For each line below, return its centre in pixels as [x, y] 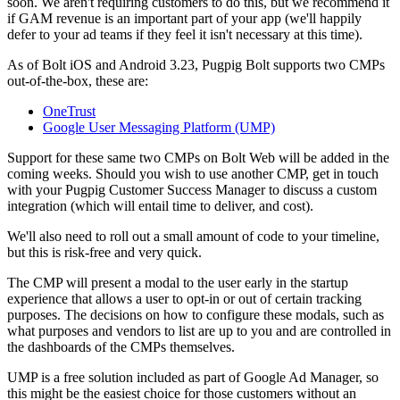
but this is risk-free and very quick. [106, 253]
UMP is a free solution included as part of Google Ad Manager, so [193, 378]
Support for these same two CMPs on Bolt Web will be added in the [198, 158]
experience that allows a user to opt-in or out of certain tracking [184, 299]
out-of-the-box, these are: [78, 81]
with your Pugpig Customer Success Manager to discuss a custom [192, 190]
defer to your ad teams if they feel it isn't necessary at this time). [185, 35]
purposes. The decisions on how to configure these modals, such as [196, 315]
